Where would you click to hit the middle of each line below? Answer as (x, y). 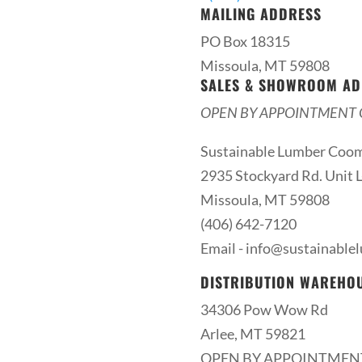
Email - (223, 248)
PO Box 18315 (245, 41)
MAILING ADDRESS (261, 13)
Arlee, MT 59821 (253, 333)
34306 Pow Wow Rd (264, 309)
